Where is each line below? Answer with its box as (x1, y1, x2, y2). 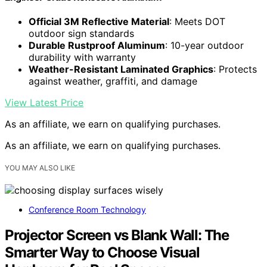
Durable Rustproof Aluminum (29, 39, 165, 52)
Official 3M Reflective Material (29, 15, 169, 28)
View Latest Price (5, 97, 83, 109)
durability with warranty (29, 51, 136, 64)
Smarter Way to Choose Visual (5, 244, 200, 262)
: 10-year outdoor (165, 39, 244, 52)
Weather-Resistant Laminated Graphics (29, 63, 213, 76)
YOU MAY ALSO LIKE (5, 163, 75, 173)
